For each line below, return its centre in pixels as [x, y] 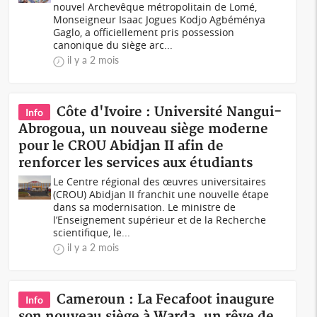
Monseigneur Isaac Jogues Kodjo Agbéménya [160, 19]
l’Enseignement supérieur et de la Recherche [160, 220]
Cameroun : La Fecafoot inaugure [166, 300]
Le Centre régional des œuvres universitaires [160, 181]
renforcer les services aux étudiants [136, 163]
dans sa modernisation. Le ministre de [145, 207]
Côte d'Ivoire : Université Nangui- [169, 112]
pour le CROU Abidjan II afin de [121, 146]
